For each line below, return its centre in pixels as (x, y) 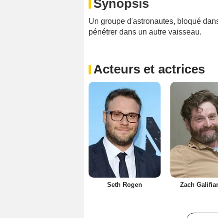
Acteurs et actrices (149, 69)
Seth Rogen (124, 185)
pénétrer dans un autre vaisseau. (145, 32)
